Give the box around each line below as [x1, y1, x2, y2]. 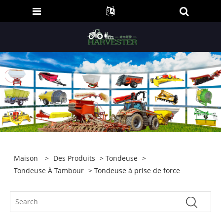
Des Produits [53, 153, 96, 163]
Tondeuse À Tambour [14, 166, 84, 176]
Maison [14, 153, 38, 163]
